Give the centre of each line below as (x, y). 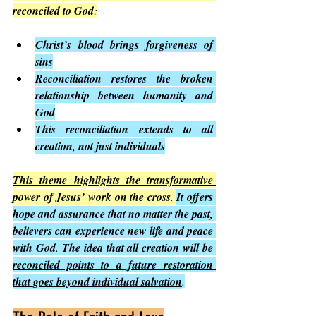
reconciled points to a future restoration (113, 265)
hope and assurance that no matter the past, (113, 214)
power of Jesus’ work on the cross (92, 197)
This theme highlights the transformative (113, 180)
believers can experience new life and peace (113, 231)
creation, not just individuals (100, 146)
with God (34, 248)
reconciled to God (53, 11)
